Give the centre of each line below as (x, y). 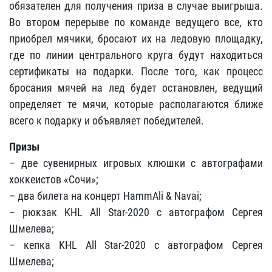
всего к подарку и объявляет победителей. (107, 121)
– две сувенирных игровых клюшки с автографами (136, 163)
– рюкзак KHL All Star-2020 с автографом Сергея (136, 212)
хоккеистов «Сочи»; (54, 179)
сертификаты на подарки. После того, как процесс (136, 71)
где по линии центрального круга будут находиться (136, 55)
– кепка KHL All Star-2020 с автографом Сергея (136, 245)
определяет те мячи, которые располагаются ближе (136, 104)
